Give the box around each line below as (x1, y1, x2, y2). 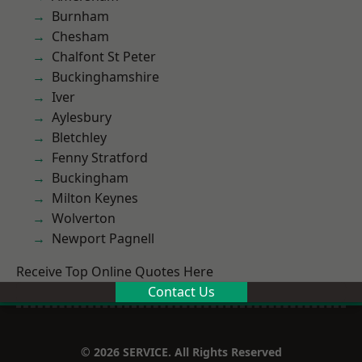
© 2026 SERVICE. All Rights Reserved (80, 344, 282, 360)
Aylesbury (52, 108, 112, 126)
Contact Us (147, 283, 215, 301)
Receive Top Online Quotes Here (16, 263, 213, 280)
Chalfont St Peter (52, 48, 156, 65)
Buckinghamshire (52, 68, 159, 86)
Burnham (52, 7, 109, 25)
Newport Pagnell (52, 229, 154, 247)
